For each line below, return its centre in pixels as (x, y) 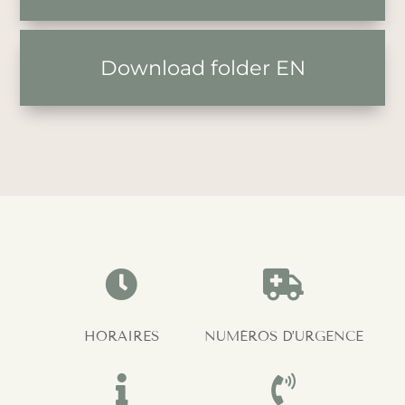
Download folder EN (202, 68)
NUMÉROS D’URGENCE (283, 336)
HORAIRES (121, 336)
